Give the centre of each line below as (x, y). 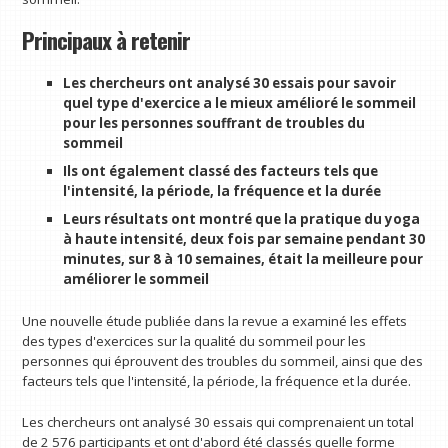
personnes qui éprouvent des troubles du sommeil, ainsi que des (223, 360)
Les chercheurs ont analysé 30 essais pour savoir (229, 83)
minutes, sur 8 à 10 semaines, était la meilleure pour (242, 259)
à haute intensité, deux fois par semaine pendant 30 (243, 239)
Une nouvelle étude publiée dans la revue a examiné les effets (215, 320)
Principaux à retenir (106, 40)
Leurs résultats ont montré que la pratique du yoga (241, 219)
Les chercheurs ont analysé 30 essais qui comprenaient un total (218, 422)
